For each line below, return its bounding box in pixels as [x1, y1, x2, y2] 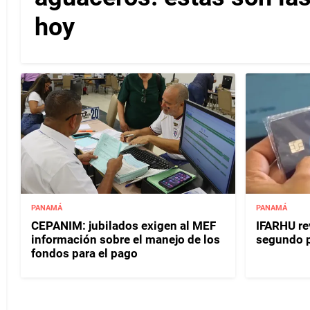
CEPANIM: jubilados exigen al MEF [31, 218, 216, 232]
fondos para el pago [31, 246, 138, 260]
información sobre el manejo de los [31, 232, 220, 246]
